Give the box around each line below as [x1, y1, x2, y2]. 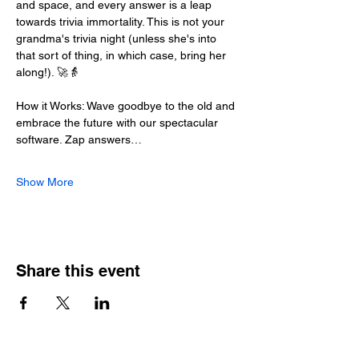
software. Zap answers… [16, 133, 142, 146]
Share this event [16, 261, 140, 280]
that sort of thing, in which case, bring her [16, 49, 229, 62]
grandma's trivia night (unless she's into [16, 32, 220, 45]
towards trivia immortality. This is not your [16, 15, 228, 28]
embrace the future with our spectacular [16, 116, 221, 129]
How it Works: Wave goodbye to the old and [16, 99, 238, 112]
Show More [16, 175, 74, 188]
